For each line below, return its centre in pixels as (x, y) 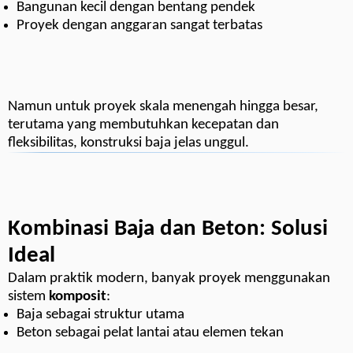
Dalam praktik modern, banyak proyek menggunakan (169, 279)
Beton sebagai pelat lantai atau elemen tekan (150, 333)
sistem (28, 297)
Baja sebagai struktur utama (101, 315)
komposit (78, 297)
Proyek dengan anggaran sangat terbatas (140, 26)
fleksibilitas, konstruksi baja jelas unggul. (128, 143)
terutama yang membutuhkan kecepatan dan (143, 125)
